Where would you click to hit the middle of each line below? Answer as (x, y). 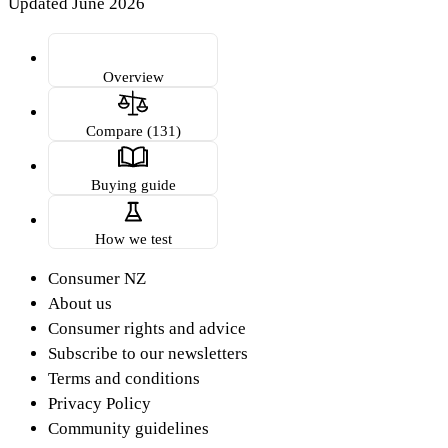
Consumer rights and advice (147, 328)
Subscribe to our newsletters (148, 353)
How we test (133, 238)
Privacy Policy (99, 403)
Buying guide (133, 184)
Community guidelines (128, 428)
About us (80, 303)
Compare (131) (133, 130)
